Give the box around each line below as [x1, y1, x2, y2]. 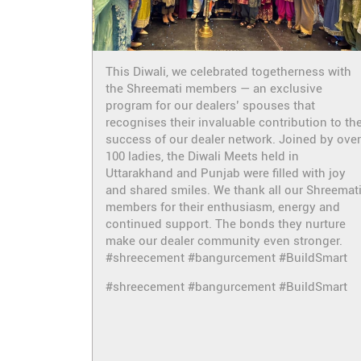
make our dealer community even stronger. [106, 233, 342, 248]
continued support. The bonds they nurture [106, 216, 346, 231]
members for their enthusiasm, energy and [106, 199, 340, 214]
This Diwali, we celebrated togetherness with [106, 64, 351, 79]
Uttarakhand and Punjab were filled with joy [106, 165, 346, 180]
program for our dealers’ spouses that [106, 98, 315, 113]
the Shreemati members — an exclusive [106, 81, 322, 96]
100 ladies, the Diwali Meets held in [106, 148, 299, 164]
